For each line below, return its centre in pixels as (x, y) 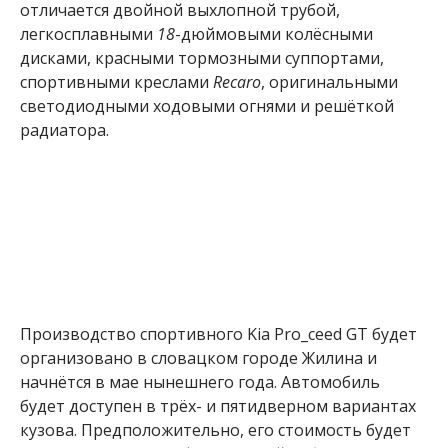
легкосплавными (88, 34)
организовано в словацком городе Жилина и (198, 357)
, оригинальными (329, 82)
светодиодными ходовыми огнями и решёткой (207, 106)
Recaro (237, 82)
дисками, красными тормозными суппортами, (202, 58)
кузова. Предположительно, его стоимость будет (215, 429)
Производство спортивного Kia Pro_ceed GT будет (218, 333)
